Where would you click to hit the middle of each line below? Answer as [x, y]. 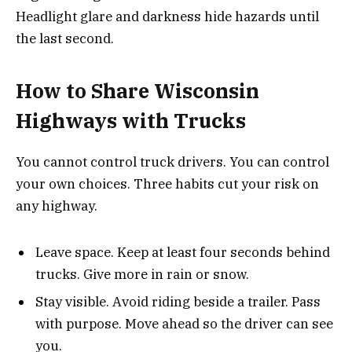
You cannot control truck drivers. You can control [172, 162]
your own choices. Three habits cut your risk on [167, 184]
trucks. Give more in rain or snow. [142, 274]
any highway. [57, 206]
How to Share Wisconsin [137, 91]
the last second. [65, 38]
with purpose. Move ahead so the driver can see [184, 324]
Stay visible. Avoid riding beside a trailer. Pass [178, 302]
